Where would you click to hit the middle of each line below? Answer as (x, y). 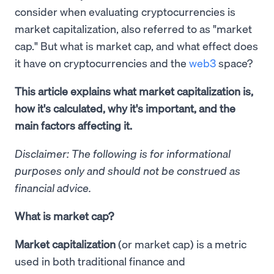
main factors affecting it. (73, 125)
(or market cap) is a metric (181, 244)
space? (234, 63)
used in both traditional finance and (100, 261)
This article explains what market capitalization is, (134, 91)
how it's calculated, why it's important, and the (125, 108)
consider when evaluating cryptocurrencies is (125, 11)
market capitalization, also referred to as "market (133, 28)
